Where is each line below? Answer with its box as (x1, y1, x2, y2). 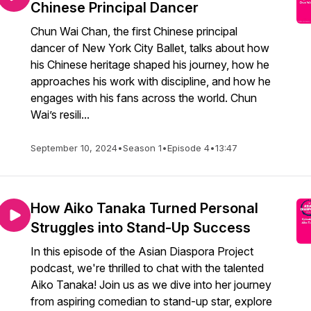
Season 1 (123, 142, 162, 153)
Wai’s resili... (31, 108, 90, 121)
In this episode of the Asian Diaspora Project (31, 244, 253, 258)
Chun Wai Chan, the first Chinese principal (31, 24, 237, 38)
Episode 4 (167, 142, 210, 153)
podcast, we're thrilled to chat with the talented (31, 261, 264, 275)
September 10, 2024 (31, 142, 117, 153)
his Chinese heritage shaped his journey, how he (31, 58, 269, 72)
